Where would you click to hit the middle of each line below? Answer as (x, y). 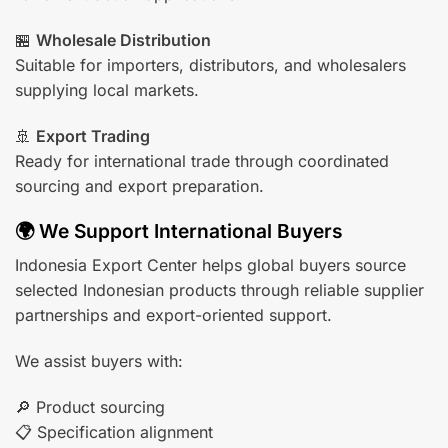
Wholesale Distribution (123, 39)
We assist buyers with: (99, 360)
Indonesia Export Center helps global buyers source (210, 265)
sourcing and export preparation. (139, 185)
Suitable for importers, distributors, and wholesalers (210, 64)
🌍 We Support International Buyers (179, 231)
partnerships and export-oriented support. (173, 315)
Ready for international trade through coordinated (202, 160)
